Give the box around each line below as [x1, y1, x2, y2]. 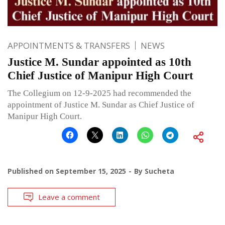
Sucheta [145, 166, 174, 176]
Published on [8, 166, 56, 176]
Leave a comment [38, 191, 100, 202]
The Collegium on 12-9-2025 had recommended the [8, 88, 191, 98]
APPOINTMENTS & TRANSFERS [8, 39, 130, 51]
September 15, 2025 [56, 166, 126, 176]
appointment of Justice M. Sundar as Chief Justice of [8, 99, 194, 109]
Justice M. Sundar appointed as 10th [8, 55, 191, 68]
